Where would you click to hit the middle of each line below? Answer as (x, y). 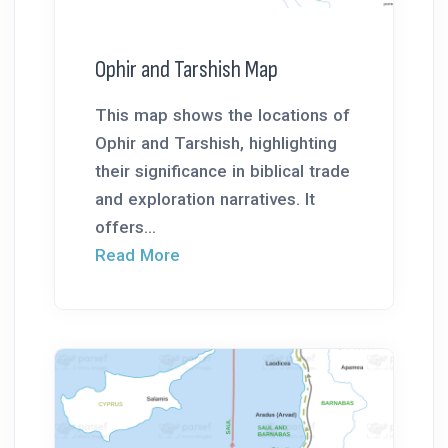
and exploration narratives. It (205, 198)
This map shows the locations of (222, 114)
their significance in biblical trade (222, 170)
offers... (125, 226)
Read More (137, 254)
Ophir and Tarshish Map (186, 69)
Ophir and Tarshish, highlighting (216, 142)
